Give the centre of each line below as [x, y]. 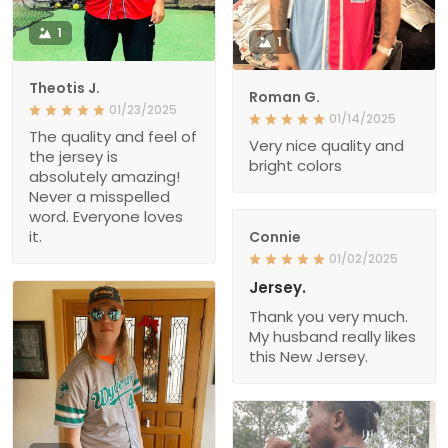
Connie [275, 236]
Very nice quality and [326, 145]
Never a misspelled [99, 196]
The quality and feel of [113, 136]
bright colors [295, 165]
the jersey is [73, 156]
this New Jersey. [308, 356]
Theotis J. [64, 87]
